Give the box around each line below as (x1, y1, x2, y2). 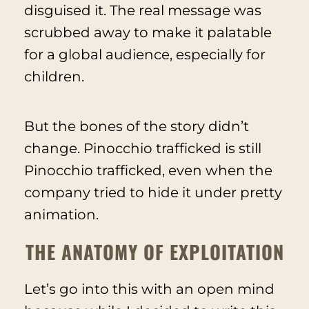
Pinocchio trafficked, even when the (23, 162, 272, 179)
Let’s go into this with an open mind (23, 281, 275, 298)
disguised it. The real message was (23, 2, 261, 19)
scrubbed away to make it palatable (23, 24, 272, 41)
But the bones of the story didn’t (23, 118, 249, 135)
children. (23, 68, 84, 86)
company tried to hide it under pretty (23, 184, 282, 201)
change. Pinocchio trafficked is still (23, 140, 261, 157)
